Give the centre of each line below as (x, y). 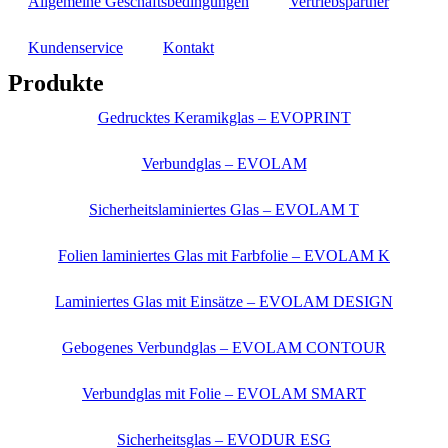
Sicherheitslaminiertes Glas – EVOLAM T (224, 210)
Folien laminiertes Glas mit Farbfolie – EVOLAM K (224, 256)
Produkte (56, 83)
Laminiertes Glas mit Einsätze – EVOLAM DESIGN (224, 302)
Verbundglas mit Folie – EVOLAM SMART (224, 394)
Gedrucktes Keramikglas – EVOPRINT (224, 118)
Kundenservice (75, 48)
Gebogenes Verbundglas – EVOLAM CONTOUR (224, 348)
